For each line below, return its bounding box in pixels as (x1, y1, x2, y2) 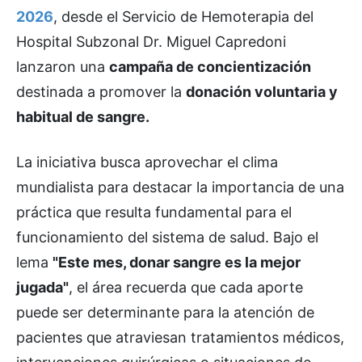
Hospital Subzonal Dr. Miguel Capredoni (16, 32, 286, 50)
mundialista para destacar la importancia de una (16, 178, 344, 196)
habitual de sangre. (16, 107, 149, 125)
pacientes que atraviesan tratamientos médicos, (16, 328, 344, 346)
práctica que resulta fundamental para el (16, 203, 292, 221)
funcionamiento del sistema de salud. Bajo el (16, 228, 318, 246)
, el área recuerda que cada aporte (69, 278, 303, 296)
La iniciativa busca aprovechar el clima (16, 153, 278, 170)
